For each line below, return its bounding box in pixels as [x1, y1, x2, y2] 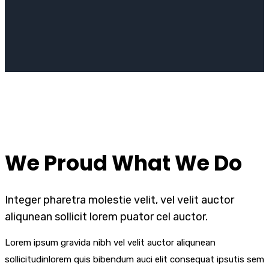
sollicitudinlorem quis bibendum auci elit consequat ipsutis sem [5, 254, 264, 265]
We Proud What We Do [5, 148, 242, 178]
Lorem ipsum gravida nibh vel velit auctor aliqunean [5, 237, 216, 248]
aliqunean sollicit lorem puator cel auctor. [5, 210, 208, 223]
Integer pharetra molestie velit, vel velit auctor [5, 193, 234, 207]
